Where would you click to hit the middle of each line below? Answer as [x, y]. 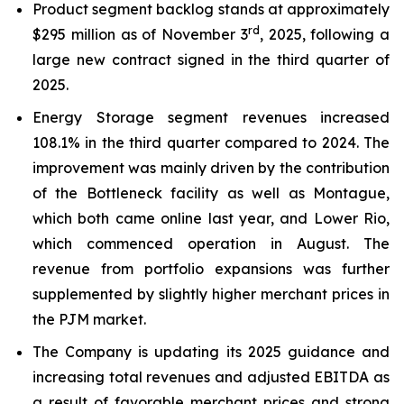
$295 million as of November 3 [140, 34]
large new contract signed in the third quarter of [211, 60]
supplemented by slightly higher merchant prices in [211, 294]
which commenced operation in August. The [211, 243]
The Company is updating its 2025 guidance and [211, 352]
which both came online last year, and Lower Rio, [211, 218]
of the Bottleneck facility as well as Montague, [211, 193]
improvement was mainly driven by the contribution [211, 168]
